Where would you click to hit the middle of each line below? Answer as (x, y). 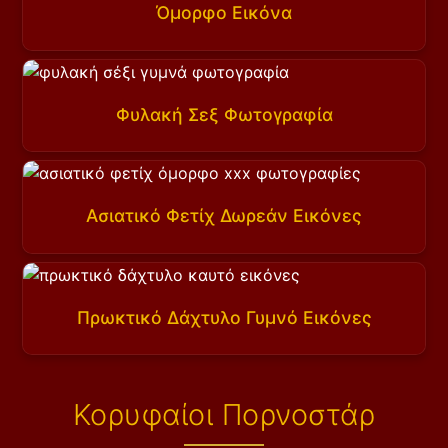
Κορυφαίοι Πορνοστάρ (224, 414)
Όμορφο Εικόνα (224, 13)
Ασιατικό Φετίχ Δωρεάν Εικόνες (224, 216)
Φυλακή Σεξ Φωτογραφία (224, 114)
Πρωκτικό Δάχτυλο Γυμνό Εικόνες (224, 317)
